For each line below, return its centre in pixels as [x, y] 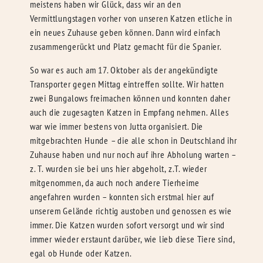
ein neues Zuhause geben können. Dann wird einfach [125, 32]
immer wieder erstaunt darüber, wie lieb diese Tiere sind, [132, 239]
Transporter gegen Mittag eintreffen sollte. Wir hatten [127, 84]
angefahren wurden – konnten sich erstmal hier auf [122, 197]
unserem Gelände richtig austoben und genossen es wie [131, 211]
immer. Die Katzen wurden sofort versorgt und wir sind [127, 225]
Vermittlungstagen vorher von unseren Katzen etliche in [131, 18]
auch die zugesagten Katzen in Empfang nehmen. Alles [129, 112]
